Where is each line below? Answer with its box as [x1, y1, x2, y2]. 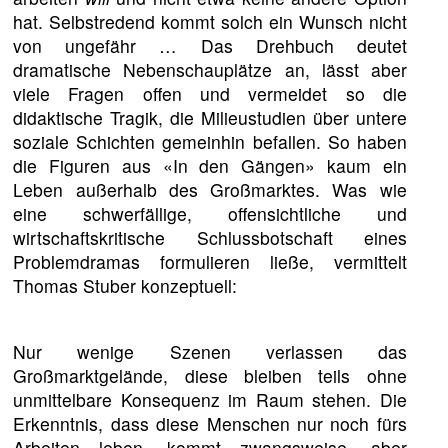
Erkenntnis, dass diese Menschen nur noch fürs [13, 410, 407, 436]
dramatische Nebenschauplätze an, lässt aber [13, 57, 407, 83]
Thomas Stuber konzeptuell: [13, 273, 238, 299]
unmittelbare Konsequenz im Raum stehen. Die [13, 386, 407, 412]
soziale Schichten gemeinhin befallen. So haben [13, 129, 407, 155]
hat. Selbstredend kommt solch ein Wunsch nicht [13, 9, 407, 35]
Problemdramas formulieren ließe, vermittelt [13, 249, 407, 275]
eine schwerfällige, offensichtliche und [13, 201, 407, 227]
